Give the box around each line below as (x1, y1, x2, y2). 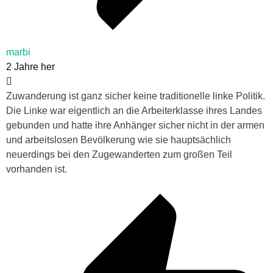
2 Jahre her (6, 62, 55, 73)
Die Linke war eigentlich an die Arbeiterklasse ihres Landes (6, 105, 262, 116)
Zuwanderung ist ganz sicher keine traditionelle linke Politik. (6, 91, 265, 102)
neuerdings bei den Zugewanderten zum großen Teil (6, 149, 232, 160)
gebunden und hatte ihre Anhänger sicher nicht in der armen (6, 120, 264, 131)
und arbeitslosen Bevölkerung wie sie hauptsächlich (6, 135, 231, 146)
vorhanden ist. (6, 164, 67, 175)
